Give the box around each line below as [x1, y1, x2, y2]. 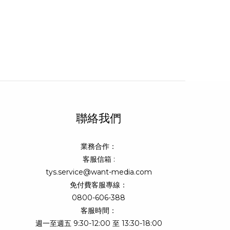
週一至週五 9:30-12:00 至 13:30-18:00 [35, 219, 162, 228]
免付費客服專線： [70, 180, 128, 190]
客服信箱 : [82, 155, 115, 164]
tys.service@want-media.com [45, 167, 152, 177]
